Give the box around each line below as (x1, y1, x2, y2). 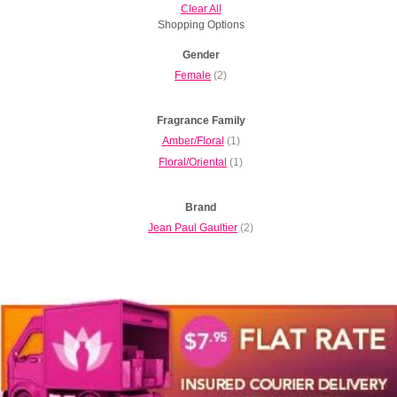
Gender (182, 49, 220, 62)
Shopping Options (157, 19, 245, 32)
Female (175, 69, 211, 82)
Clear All (180, 3, 222, 16)
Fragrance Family (156, 114, 245, 128)
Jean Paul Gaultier (148, 222, 237, 235)
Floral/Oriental (159, 156, 227, 169)
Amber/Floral (161, 135, 224, 148)
